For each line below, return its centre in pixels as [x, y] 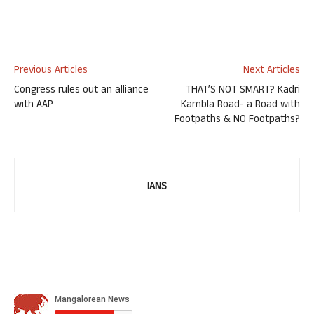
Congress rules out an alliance [81, 91]
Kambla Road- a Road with [240, 105]
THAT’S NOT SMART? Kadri [243, 91]
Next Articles [272, 71]
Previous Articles [51, 71]
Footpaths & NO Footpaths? [237, 120]
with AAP [34, 105]
